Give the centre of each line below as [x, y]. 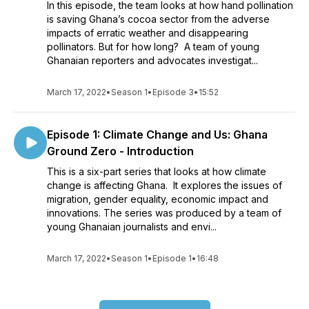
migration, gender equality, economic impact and [158, 199]
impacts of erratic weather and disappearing [148, 33]
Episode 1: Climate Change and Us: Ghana [157, 134]
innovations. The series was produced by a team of [164, 213]
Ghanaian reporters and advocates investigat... [152, 60]
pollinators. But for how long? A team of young [153, 47]
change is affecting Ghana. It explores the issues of [165, 185]
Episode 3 [173, 92]
